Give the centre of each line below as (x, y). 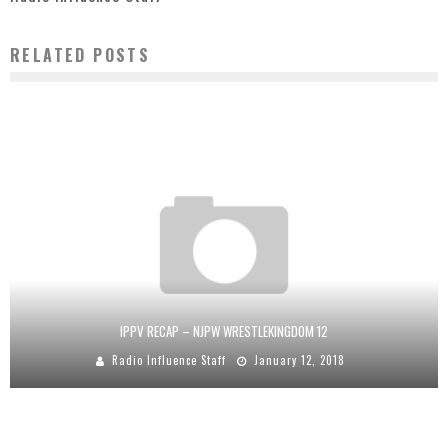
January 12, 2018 (299, 359)
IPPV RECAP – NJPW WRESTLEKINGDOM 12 (224, 330)
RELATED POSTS (80, 55)
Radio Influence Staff (169, 359)
